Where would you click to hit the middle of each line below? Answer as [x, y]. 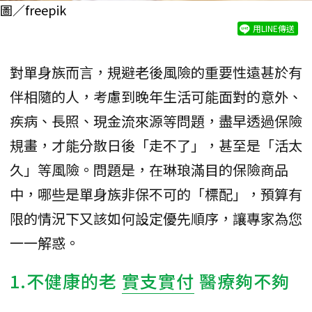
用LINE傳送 [274, 28]
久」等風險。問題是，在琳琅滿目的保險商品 [149, 169]
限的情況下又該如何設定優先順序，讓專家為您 [156, 218]
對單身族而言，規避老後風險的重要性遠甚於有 [156, 72]
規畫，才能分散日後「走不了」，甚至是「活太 [156, 145]
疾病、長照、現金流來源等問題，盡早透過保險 [156, 120]
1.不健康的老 [66, 280]
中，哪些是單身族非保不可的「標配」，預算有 [156, 194]
